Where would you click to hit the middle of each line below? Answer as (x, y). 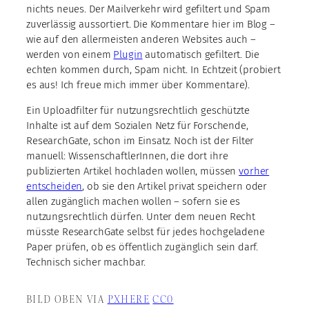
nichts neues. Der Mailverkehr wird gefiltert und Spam (149, 9)
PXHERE (129, 299)
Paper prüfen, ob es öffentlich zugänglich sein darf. (142, 247)
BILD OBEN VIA (67, 299)
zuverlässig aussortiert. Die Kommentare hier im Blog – (151, 24)
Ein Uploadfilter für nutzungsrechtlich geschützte (138, 110)
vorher (254, 171)
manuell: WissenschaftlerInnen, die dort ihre (127, 156)
